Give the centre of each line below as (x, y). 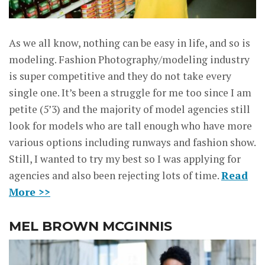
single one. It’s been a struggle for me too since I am (130, 93)
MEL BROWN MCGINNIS (91, 226)
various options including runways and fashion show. (132, 143)
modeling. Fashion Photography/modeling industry (129, 60)
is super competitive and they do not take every (120, 76)
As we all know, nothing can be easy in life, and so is (130, 43)
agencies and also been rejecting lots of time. (115, 176)
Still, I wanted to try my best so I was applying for (125, 159)
